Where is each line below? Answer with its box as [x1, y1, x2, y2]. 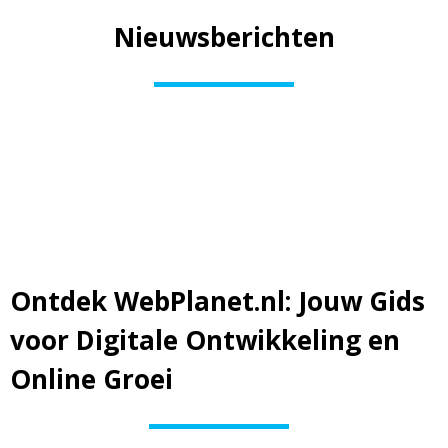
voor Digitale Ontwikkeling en [10, 322, 400, 358]
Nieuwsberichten [113, 19, 335, 55]
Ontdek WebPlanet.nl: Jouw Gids [10, 283, 425, 319]
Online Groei [10, 361, 173, 397]
